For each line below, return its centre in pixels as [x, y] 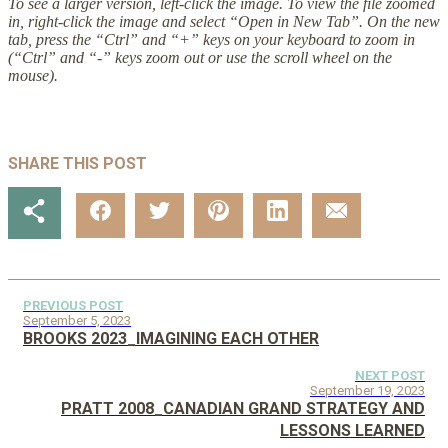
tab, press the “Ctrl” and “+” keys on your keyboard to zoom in [211, 39]
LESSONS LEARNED [352, 430]
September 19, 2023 [367, 390]
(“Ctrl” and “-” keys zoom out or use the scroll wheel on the [200, 57]
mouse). [33, 75]
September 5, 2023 [77, 320]
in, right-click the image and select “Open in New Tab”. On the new [224, 21]
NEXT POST [390, 375]
